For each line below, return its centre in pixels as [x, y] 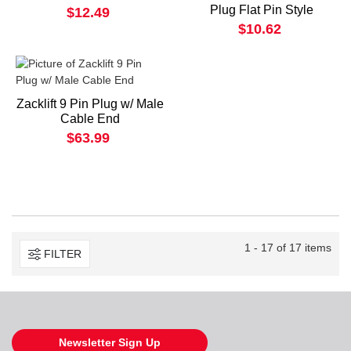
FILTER [63, 253]
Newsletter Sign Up [110, 343]
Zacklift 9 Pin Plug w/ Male [90, 104]
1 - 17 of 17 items [288, 248]
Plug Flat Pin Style [261, 10]
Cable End [90, 119]
